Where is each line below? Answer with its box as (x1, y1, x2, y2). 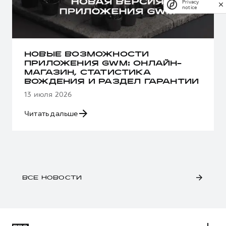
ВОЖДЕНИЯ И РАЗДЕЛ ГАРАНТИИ (24, 78, 199, 85)
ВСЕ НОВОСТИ (22, 175, 82, 181)
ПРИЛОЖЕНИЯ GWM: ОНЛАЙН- (24, 60, 182, 67)
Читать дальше (24, 108, 78, 119)
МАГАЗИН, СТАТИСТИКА (24, 69, 151, 76)
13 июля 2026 (24, 89, 72, 99)
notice (182, 4, 197, 10)
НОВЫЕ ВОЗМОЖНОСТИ (24, 51, 149, 58)
